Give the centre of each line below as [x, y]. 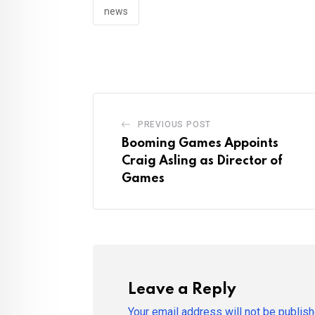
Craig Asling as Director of [202, 161]
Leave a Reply [182, 290]
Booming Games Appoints [200, 144]
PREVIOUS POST [174, 125]
